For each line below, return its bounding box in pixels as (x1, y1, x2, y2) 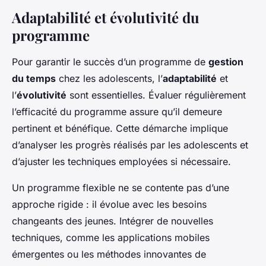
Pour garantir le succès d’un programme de (12, 56, 208, 68)
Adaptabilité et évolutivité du (12, 8, 199, 27)
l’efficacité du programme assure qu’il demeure (12, 106, 222, 118)
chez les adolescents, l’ (56, 72, 163, 85)
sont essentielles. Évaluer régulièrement (66, 89, 246, 102)
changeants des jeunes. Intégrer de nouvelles (12, 215, 213, 227)
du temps (12, 72, 56, 85)
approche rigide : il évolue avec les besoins (12, 198, 207, 211)
